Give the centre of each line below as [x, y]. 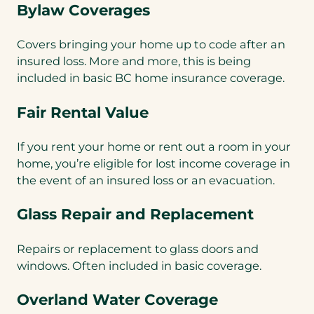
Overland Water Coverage [117, 299]
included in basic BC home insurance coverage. [151, 78]
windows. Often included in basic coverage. [139, 265]
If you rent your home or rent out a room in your [154, 147]
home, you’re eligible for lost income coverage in [153, 164]
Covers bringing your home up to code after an [151, 45]
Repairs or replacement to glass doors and [138, 248]
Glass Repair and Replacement [135, 214]
